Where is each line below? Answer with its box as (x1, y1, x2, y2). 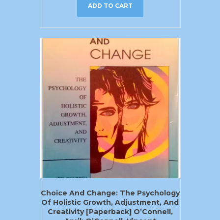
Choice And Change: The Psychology (40, 188, 180, 197)
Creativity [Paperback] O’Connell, (47, 207, 173, 216)
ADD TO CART (87, 2, 133, 10)
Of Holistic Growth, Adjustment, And (41, 197, 179, 207)
